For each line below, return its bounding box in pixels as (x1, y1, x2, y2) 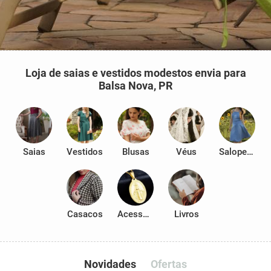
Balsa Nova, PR (99, 79, 172, 92)
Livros (174, 209, 199, 220)
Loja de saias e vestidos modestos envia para (25, 67, 246, 79)
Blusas (122, 146, 149, 157)
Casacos (67, 209, 103, 220)
